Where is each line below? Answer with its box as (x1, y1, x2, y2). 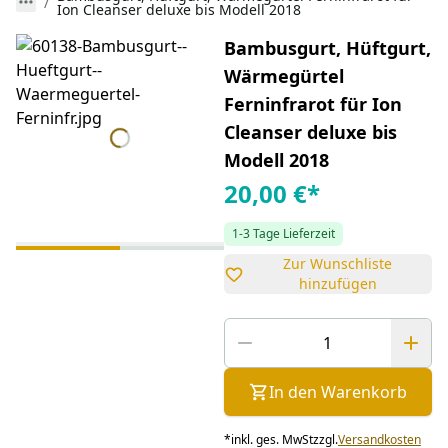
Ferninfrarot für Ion (223, 92, 402, 116)
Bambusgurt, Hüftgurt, (223, 36, 431, 60)
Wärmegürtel (223, 64, 344, 88)
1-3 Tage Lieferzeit (231, 225, 335, 242)
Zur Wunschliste (283, 254, 393, 273)
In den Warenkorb (268, 381, 407, 403)
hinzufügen (298, 274, 377, 293)
